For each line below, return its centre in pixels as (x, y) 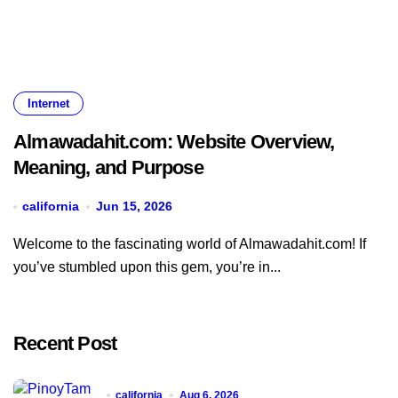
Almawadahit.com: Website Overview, (174, 142)
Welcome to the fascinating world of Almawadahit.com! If (20, 244)
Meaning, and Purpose (108, 167)
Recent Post (65, 343)
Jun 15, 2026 (134, 206)
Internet (48, 103)
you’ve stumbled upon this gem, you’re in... (147, 267)
